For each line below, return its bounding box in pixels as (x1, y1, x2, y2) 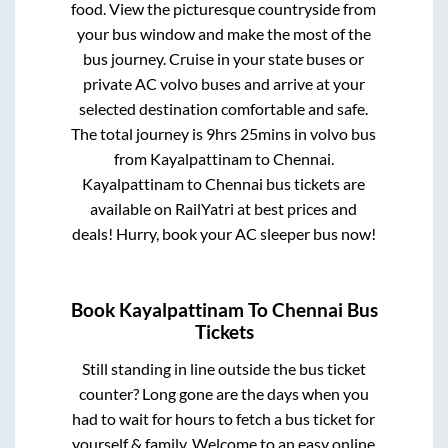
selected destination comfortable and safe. (79, 99, 369, 119)
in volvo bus (291, 124, 377, 144)
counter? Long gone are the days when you (78, 383, 369, 403)
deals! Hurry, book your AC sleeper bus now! (71, 224, 376, 244)
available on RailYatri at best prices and (90, 199, 358, 219)
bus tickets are (263, 174, 366, 194)
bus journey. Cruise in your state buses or (83, 49, 365, 69)
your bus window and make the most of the (76, 24, 371, 44)
